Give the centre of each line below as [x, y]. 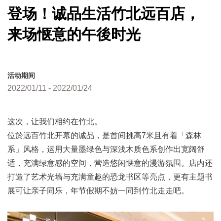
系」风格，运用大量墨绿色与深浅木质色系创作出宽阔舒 [106, 149]
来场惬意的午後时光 [74, 34]
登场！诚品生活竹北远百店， [104, 13]
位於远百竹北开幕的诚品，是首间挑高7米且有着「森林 [104, 135]
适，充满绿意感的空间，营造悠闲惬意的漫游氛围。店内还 [110, 163]
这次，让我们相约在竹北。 [55, 121]
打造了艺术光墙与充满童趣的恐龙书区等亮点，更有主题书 [110, 177]
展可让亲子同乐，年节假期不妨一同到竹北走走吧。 [98, 190]
